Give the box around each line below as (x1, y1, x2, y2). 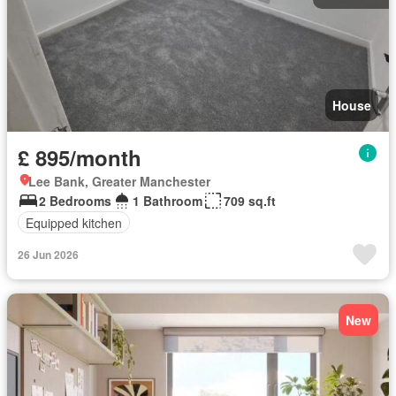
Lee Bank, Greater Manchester (28, 172, 210, 190)
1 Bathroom (133, 192, 202, 209)
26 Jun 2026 (18, 247, 79, 263)
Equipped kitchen (26, 213, 122, 232)
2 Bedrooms (39, 192, 111, 209)
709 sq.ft (224, 192, 276, 209)
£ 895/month (18, 142, 141, 172)
